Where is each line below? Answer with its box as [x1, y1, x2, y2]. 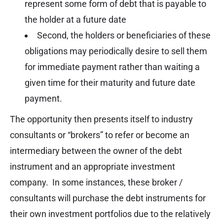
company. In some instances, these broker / [10, 177, 183, 188]
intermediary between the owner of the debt [10, 146, 182, 156]
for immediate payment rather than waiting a [25, 62, 200, 73]
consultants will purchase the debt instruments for [10, 193, 206, 204]
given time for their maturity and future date [25, 77, 195, 88]
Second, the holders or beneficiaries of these [37, 30, 211, 41]
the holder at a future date [25, 14, 126, 25]
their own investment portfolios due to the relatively [10, 209, 211, 220]
